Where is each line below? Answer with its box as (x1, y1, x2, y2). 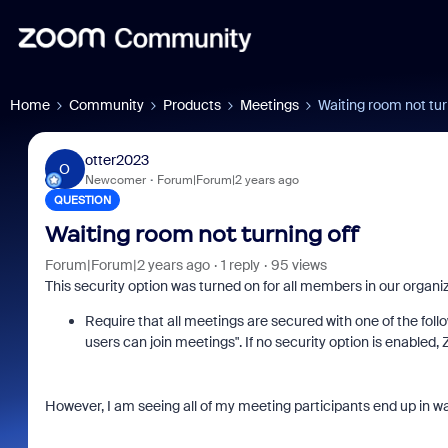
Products (163, 96, 221, 114)
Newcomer (84, 171, 146, 188)
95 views (270, 256, 327, 274)
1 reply (220, 256, 260, 274)
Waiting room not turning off (44, 221, 359, 248)
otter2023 (84, 150, 149, 169)
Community (69, 96, 144, 114)
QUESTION (53, 193, 111, 207)
